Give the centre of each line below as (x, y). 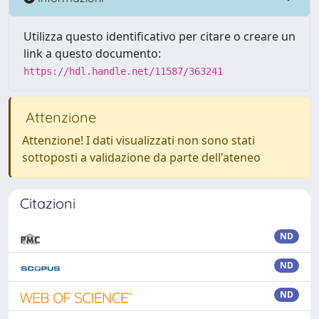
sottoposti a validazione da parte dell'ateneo (141, 157)
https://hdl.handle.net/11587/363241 (123, 71)
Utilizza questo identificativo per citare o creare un (159, 36)
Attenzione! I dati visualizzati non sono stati (138, 140)
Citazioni (48, 203)
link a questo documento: (92, 53)
